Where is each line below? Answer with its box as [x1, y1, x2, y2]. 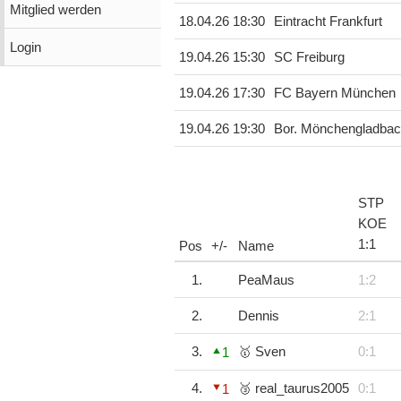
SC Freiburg [273, 50, 345, 65]
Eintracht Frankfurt [273, 14, 382, 30]
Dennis [237, 309, 279, 324]
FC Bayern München [273, 86, 396, 101]
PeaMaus [237, 273, 294, 288]
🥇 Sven [237, 345, 286, 360]
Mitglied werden [9, 2, 101, 17]
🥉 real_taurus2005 [237, 381, 349, 397]
